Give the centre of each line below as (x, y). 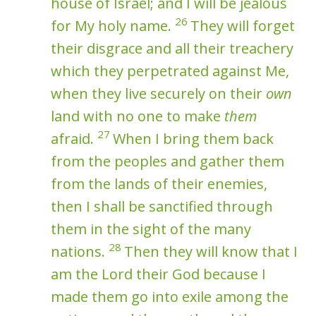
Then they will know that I (211, 251)
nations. (80, 251)
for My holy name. (113, 25)
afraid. (74, 138)
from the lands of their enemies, (159, 183)
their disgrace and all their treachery (172, 48)
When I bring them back (193, 138)
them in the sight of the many (151, 229)
